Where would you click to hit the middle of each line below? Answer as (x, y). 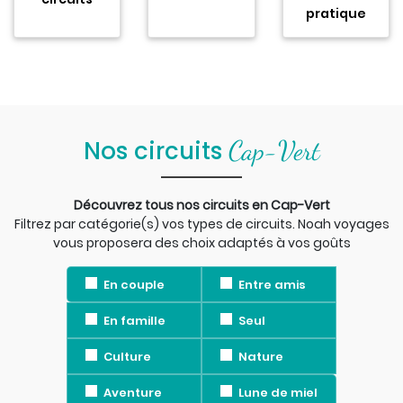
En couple (134, 285)
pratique (336, 13)
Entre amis (272, 285)
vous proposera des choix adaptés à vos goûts (201, 242)
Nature (260, 357)
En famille (134, 321)
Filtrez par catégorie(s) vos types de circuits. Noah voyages (201, 224)
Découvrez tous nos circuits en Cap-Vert (201, 205)
